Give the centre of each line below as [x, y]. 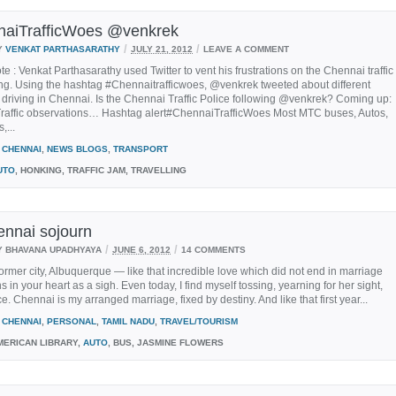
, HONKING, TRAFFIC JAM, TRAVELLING [101, 170]
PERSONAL [72, 321]
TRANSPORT [141, 148]
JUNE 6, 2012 [141, 249]
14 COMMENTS [213, 249]
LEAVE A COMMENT [246, 48]
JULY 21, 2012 [162, 48]
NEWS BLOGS [77, 148]
